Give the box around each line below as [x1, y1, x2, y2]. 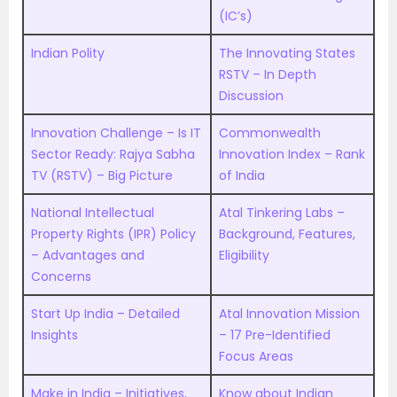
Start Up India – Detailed [31, 305, 180, 323]
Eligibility [219, 246, 269, 264]
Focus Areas [219, 347, 293, 365]
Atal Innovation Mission [219, 305, 360, 323]
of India [219, 167, 265, 184]
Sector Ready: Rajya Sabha [31, 145, 195, 163]
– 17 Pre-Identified [219, 326, 331, 344]
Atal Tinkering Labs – [219, 204, 345, 222]
